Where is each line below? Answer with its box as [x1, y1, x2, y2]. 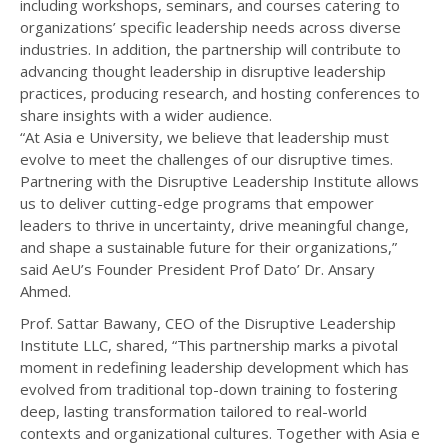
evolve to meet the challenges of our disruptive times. [20, 149, 393, 170]
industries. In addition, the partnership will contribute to [20, 39, 401, 60]
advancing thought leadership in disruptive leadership [20, 61, 386, 82]
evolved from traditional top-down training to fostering [20, 379, 398, 400]
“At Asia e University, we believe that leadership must [20, 127, 389, 148]
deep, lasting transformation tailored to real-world [20, 401, 367, 422]
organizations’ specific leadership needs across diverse [20, 17, 401, 38]
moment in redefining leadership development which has [20, 357, 409, 378]
